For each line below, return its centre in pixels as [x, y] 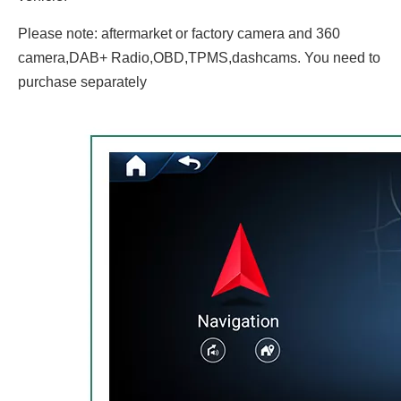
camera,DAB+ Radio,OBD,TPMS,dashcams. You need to [199, 58]
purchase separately [82, 82]
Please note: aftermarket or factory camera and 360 [179, 34]
